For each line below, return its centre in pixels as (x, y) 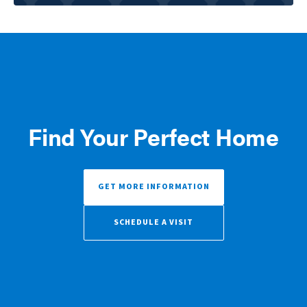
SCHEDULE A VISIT (153, 222)
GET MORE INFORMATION (153, 186)
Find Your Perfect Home (153, 136)
